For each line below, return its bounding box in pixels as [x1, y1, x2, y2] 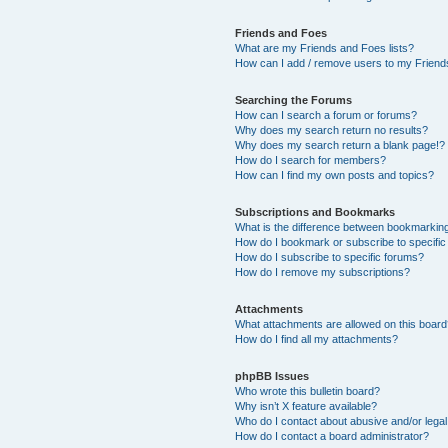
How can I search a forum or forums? [235, 108, 418, 121]
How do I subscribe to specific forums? [235, 250, 425, 263]
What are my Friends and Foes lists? [235, 41, 415, 54]
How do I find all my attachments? [235, 332, 399, 345]
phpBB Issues [235, 369, 310, 382]
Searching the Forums [235, 93, 353, 106]
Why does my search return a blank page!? [235, 138, 446, 151]
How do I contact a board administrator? [235, 429, 430, 442]
